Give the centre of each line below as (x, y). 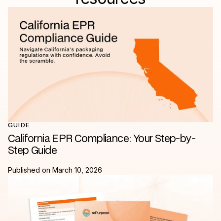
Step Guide (32, 151)
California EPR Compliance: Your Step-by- (102, 139)
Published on (30, 170)
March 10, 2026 (77, 170)
